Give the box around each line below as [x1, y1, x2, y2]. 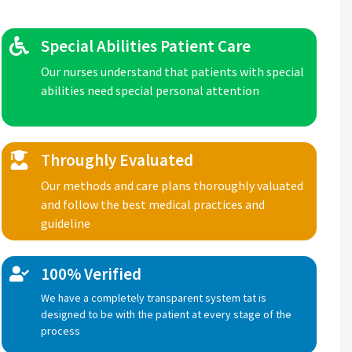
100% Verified [41, 263, 142, 284]
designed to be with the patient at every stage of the [41, 307, 292, 321]
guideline [41, 215, 91, 231]
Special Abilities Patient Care [41, 35, 251, 57]
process [41, 324, 81, 338]
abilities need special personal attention [41, 82, 260, 98]
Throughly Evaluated [41, 149, 194, 170]
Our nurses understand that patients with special [41, 64, 305, 79]
